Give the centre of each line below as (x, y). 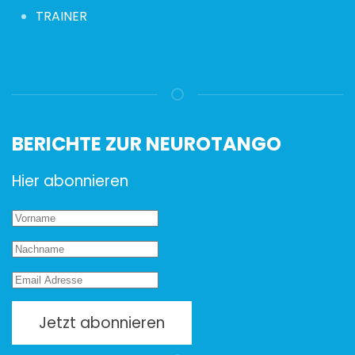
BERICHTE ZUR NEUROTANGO (147, 143)
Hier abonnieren (70, 181)
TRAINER (61, 16)
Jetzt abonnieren (102, 323)
